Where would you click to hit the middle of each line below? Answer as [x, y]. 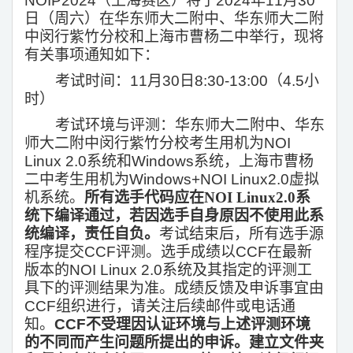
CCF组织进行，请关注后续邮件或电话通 [160, 307]
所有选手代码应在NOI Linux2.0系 [197, 198]
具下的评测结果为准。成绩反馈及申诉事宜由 [174, 288]
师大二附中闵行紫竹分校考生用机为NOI [158, 143]
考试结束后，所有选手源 [242, 234]
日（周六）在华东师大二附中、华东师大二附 [174, 19]
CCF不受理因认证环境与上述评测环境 [182, 325]
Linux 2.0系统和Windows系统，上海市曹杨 [169, 162]
